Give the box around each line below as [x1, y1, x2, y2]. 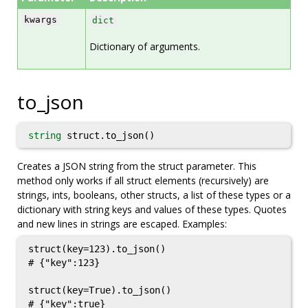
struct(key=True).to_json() [28, 285, 171, 296]
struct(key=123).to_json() [28, 243, 166, 254]
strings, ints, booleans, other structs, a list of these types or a [17, 188, 291, 201]
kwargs [24, 14, 57, 25]
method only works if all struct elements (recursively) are [17, 174, 269, 187]
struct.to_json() [61, 130, 155, 141]
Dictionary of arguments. [89, 40, 200, 53]
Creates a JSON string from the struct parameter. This [17, 159, 256, 173]
